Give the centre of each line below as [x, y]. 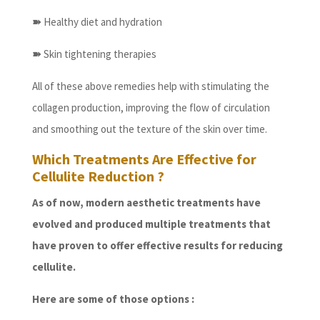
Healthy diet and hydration [101, 22]
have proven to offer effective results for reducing [157, 246]
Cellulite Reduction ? [98, 176]
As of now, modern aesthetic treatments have [146, 203]
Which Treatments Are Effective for [144, 159]
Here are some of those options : [113, 299]
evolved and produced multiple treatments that [151, 224]
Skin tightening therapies [99, 54]
